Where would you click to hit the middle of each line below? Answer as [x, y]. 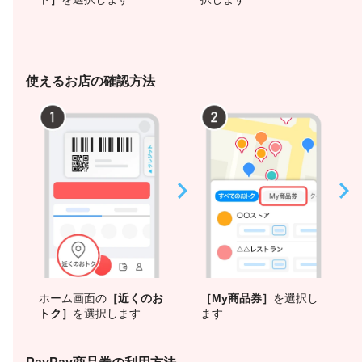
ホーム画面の [73, 299]
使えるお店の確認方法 [90, 82]
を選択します [107, 314]
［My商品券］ [237, 299]
